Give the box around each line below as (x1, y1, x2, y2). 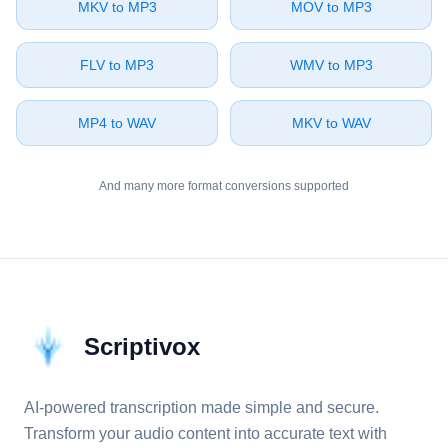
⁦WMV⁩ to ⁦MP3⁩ (289, 57, 373, 73)
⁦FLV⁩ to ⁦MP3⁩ (80, 57, 154, 73)
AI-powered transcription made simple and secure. (24, 399, 379, 416)
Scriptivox (84, 333, 200, 360)
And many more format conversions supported (99, 179, 349, 193)
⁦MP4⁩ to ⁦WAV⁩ (78, 115, 156, 131)
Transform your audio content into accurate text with (24, 425, 387, 442)
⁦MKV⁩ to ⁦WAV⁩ (291, 115, 371, 131)
